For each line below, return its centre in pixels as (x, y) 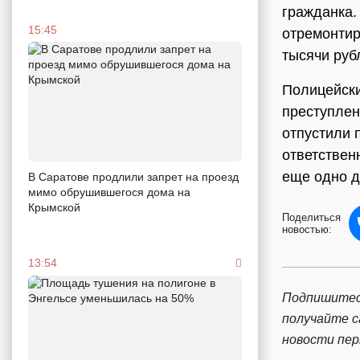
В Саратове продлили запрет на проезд (133, 177)
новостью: (307, 229)
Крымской (54, 208)
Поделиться (311, 217)
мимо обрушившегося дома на (109, 192)
